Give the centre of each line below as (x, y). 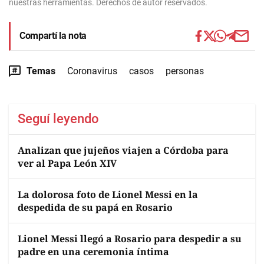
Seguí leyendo (58, 119)
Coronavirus (92, 71)
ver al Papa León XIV (67, 163)
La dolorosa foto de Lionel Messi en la (108, 194)
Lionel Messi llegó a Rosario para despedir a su (130, 239)
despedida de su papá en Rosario (95, 207)
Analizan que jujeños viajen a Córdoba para (123, 150)
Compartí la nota (53, 36)
